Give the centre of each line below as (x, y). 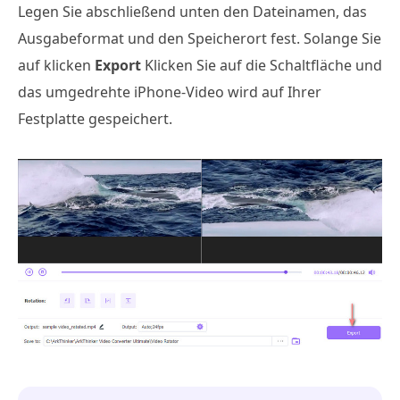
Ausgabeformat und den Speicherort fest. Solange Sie (200, 39)
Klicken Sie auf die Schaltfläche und (262, 66)
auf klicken (56, 66)
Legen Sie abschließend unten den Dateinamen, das (192, 12)
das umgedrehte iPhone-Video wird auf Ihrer (170, 92)
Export (118, 66)
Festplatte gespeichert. (95, 119)
